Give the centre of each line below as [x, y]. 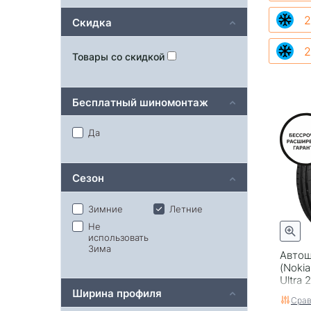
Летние [186, 208]
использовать [118, 237]
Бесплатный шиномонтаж [140, 101]
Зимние [106, 208]
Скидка [92, 22]
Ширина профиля [117, 292]
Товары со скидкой [120, 56]
